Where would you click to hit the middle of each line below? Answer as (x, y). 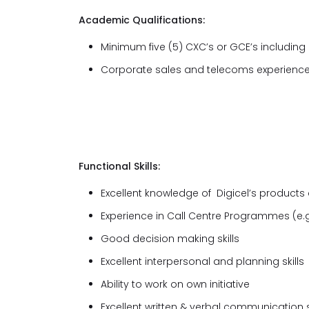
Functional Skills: (119, 166)
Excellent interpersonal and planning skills (202, 261)
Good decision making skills (170, 239)
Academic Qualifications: (142, 20)
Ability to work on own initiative (175, 284)
